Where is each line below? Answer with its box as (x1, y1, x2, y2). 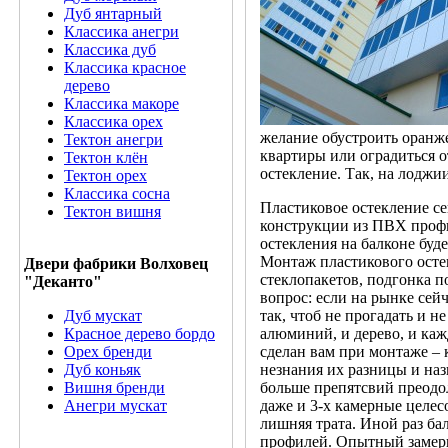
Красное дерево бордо (64, 325, 215, 342)
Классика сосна (64, 185, 170, 202)
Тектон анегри (64, 131, 163, 148)
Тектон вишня (64, 203, 161, 220)
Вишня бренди (64, 379, 165, 396)
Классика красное (64, 59, 186, 76)
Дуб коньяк (64, 361, 141, 378)
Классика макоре (64, 95, 179, 112)
